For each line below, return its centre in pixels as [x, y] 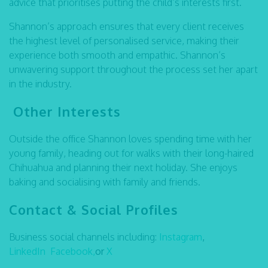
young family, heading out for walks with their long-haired [131, 153]
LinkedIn [28, 251]
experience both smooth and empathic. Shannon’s [117, 55]
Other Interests [65, 111]
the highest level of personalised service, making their [124, 41]
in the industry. [40, 84]
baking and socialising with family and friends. [105, 182]
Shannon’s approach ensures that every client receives [127, 26]
